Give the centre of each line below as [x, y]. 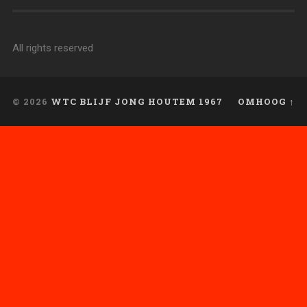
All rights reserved [52, 48]
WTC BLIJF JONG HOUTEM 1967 [136, 101]
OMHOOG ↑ [267, 101]
